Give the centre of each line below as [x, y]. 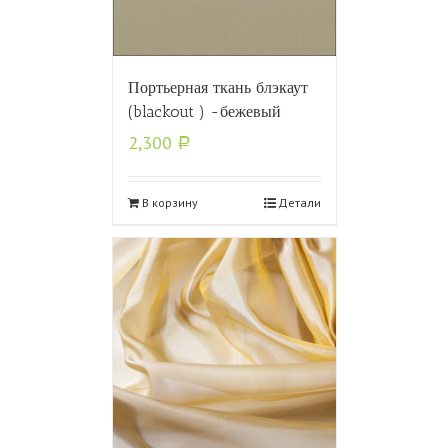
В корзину [169, 203]
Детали [299, 203]
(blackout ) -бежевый [204, 112]
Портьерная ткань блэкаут [217, 88]
